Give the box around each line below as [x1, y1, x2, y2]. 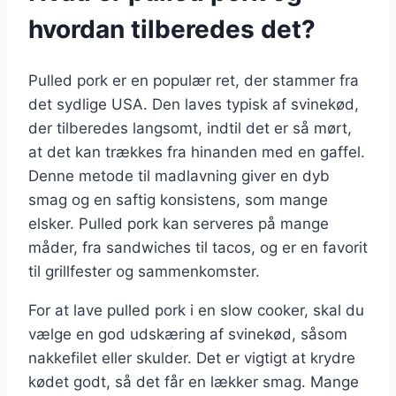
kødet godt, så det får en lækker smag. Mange [28, 372, 359, 391]
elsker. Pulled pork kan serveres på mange [28, 214, 329, 232]
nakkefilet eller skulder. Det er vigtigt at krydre [28, 348, 355, 367]
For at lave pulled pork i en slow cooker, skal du [28, 301, 364, 319]
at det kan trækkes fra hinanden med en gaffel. [28, 142, 365, 161]
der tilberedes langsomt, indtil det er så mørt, [28, 118, 352, 137]
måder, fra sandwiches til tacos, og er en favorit [28, 238, 368, 256]
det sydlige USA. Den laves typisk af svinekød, [28, 95, 359, 113]
